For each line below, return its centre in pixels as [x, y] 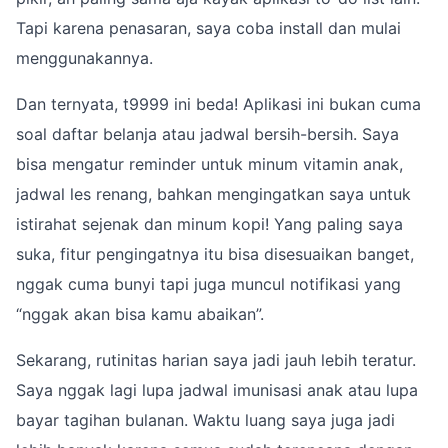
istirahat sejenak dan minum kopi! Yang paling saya [209, 223]
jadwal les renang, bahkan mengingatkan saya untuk [213, 193]
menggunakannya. [84, 57]
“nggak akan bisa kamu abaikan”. [140, 313]
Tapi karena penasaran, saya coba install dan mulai [208, 27]
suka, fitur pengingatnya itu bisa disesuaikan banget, [215, 253]
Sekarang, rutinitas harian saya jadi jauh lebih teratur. [216, 359]
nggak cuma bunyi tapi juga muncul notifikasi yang [208, 283]
